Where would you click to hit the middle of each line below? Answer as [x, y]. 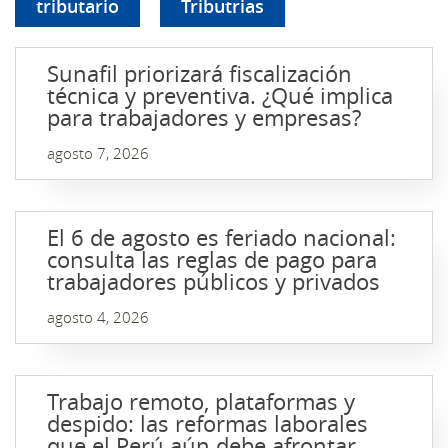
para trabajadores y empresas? [204, 117]
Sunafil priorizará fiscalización [199, 73]
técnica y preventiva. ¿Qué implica [220, 95]
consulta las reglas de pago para [212, 259]
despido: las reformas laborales [207, 423]
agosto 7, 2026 [98, 153]
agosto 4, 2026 [98, 317]
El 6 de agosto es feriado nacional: [221, 237]
